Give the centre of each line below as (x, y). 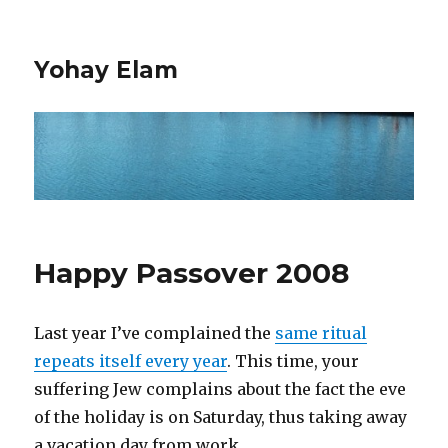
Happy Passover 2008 (192, 273)
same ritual (321, 333)
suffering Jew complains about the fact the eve (220, 389)
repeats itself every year (131, 361)
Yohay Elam (106, 70)
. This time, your (293, 361)
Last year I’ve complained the (155, 333)
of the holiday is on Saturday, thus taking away (221, 417)
